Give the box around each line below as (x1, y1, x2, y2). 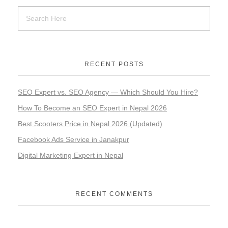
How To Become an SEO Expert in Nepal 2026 (18, 104, 167, 112)
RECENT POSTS (84, 61, 144, 68)
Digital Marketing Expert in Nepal (18, 151, 123, 159)
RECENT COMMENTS (75, 190, 153, 198)
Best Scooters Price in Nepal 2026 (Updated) (18, 120, 162, 128)
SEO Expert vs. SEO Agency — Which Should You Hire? (18, 88, 198, 97)
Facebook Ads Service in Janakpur (18, 135, 129, 144)
